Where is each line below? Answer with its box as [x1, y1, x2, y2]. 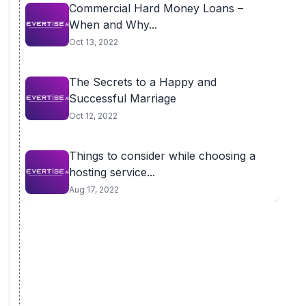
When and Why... [68, 18, 157, 31]
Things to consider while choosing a [68, 149, 255, 163]
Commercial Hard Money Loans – [68, 1, 243, 15]
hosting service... [68, 165, 155, 179]
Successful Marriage [68, 92, 176, 105]
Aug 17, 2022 [68, 184, 119, 195]
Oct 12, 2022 [68, 111, 117, 121]
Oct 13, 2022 [68, 37, 118, 47]
